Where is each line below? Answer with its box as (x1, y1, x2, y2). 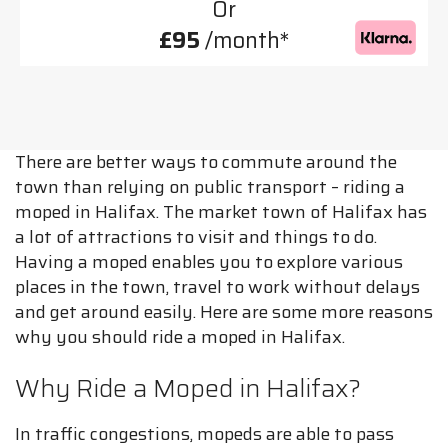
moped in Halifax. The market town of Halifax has (15, 198, 427, 226)
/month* (200, 23, 289, 58)
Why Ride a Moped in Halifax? (15, 369, 361, 408)
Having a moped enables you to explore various (15, 248, 403, 276)
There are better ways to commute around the (15, 148, 397, 176)
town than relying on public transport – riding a (15, 173, 405, 201)
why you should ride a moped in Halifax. (15, 323, 345, 351)
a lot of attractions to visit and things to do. (15, 223, 377, 251)
